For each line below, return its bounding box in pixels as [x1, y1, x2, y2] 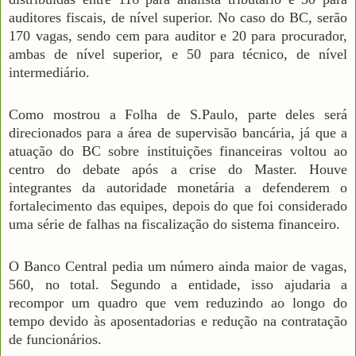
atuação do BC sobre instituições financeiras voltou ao [9, 142, 347, 159]
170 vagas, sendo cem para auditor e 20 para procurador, [9, 27, 347, 44]
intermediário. [9, 64, 90, 80]
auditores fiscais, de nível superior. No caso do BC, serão [9, 9, 347, 25]
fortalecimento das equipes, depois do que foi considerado [9, 197, 347, 214]
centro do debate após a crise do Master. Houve [9, 161, 347, 177]
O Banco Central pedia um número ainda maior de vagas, [9, 257, 347, 274]
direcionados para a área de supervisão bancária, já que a [9, 124, 347, 141]
